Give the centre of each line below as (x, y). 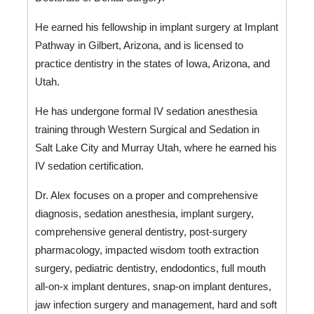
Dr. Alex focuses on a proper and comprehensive (146, 196)
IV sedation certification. (90, 166)
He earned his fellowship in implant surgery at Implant (156, 28)
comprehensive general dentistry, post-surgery (141, 232)
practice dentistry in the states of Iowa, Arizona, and (152, 64)
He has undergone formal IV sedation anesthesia (146, 112)
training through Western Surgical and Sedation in (147, 130)
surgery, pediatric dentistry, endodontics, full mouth (150, 269)
